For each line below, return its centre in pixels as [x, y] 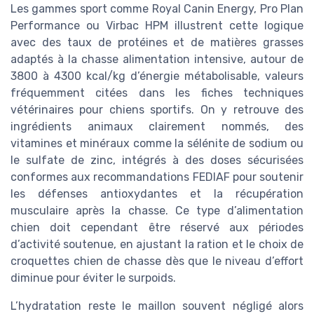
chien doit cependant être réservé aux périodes [157, 227]
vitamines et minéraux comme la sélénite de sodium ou [157, 143]
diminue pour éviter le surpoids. [93, 278]
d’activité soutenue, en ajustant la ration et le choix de [157, 244]
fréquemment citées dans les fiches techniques [157, 93]
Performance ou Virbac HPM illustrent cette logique [157, 25]
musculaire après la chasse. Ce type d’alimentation [157, 210]
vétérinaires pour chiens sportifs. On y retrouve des [157, 109]
